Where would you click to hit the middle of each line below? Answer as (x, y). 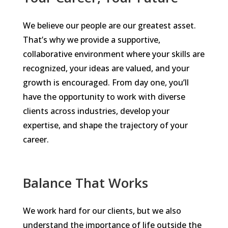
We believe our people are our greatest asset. (109, 25)
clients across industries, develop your (96, 111)
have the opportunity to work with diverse (104, 97)
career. (36, 139)
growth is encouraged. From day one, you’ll (106, 82)
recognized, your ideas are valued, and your (106, 68)
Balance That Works (85, 183)
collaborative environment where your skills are (113, 54)
